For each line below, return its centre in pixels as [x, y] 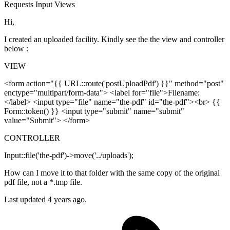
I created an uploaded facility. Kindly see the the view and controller [114, 40]
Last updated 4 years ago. [45, 200]
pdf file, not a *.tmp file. [43, 182]
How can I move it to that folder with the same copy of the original [112, 173]
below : [16, 49]
